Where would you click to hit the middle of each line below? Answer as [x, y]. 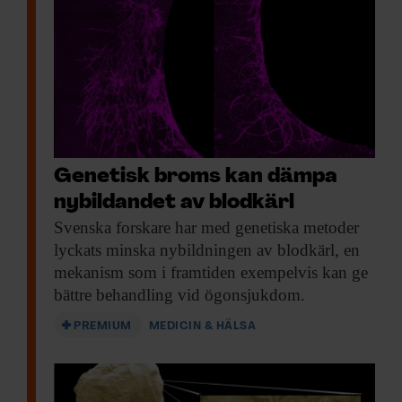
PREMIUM [103, 327]
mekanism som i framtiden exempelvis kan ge [211, 273]
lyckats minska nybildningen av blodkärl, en [207, 250]
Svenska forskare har [125, 228]
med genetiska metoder [278, 228]
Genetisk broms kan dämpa [196, 178]
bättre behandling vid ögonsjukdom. [179, 295]
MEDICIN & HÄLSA [202, 327]
